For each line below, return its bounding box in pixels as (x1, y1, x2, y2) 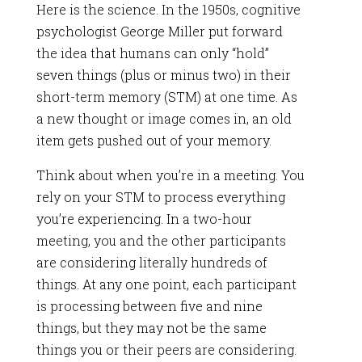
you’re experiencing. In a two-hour (36, 209, 252, 227)
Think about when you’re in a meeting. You (36, 166, 305, 183)
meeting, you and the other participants (36, 231, 286, 249)
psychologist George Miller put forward (36, 22, 283, 40)
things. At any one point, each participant (36, 275, 297, 293)
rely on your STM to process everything (36, 187, 285, 205)
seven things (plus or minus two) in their (36, 65, 291, 83)
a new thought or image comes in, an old (36, 109, 292, 127)
